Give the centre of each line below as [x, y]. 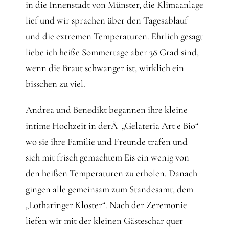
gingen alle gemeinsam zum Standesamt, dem [109, 189]
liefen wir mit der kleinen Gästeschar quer [104, 221]
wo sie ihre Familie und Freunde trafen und [106, 142]
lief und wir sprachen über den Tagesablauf [106, 20]
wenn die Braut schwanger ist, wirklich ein [105, 68]
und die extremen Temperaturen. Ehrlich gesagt [114, 36]
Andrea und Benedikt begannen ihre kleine [106, 110]
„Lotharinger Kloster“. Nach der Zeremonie [106, 205]
